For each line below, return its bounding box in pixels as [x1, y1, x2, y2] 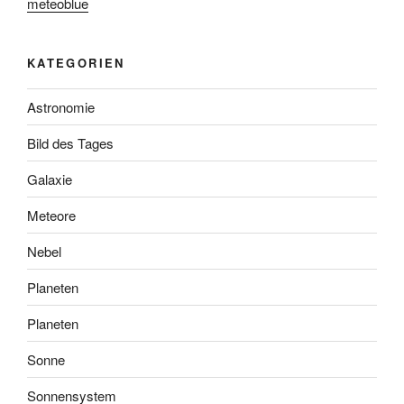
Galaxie [27, 169, 72, 188]
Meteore [27, 205, 76, 225]
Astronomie [27, 96, 95, 116]
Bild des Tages [27, 133, 114, 152]
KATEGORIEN [27, 53, 125, 71]
